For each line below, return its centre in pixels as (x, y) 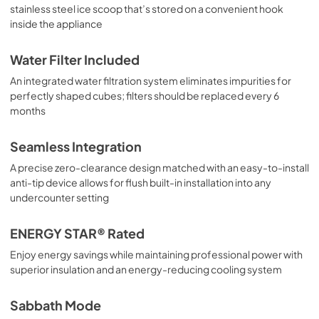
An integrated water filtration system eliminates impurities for (151, 80)
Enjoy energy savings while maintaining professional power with (156, 254)
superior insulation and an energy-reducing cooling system (146, 269)
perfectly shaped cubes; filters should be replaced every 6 (145, 95)
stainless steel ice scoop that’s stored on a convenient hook (147, 8)
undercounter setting (59, 197)
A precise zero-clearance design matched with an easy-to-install (159, 167)
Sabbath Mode (56, 305)
